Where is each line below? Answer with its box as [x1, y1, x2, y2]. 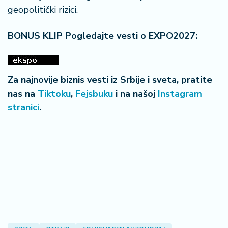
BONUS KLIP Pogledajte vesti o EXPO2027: [8, 30, 197, 42]
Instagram [158, 88, 202, 100]
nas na [8, 88, 38, 100]
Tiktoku [38, 88, 71, 100]
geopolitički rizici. [8, 4, 78, 16]
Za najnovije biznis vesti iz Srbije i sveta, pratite [8, 74, 212, 86]
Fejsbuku [75, 88, 113, 100]
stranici [8, 101, 39, 113]
